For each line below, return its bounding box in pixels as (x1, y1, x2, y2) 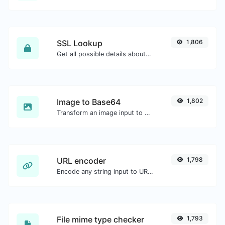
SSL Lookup (57, 38, 102, 48)
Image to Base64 (57, 97, 121, 107)
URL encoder (57, 156, 106, 166)
